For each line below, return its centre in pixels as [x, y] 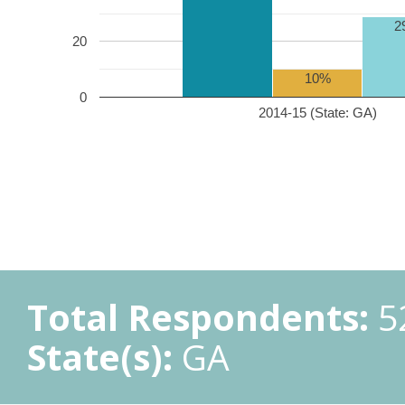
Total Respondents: [198, 317]
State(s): [100, 357]
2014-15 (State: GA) [317, 112]
